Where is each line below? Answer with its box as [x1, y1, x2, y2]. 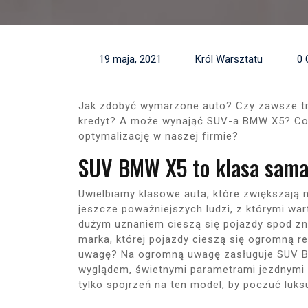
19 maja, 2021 [98, 53, 162, 66]
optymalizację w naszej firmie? [78, 130, 239, 143]
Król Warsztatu [195, 53, 263, 66]
